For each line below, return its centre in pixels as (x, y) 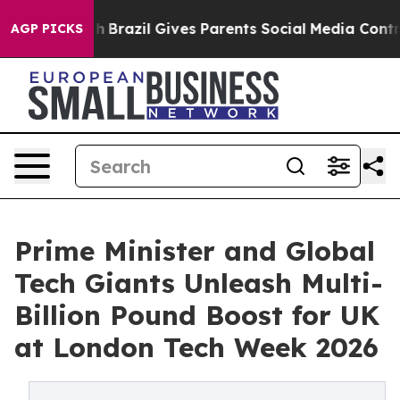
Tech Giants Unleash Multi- (199, 283)
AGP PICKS (47, 29)
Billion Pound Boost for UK (197, 315)
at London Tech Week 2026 (196, 347)
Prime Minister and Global (195, 251)
